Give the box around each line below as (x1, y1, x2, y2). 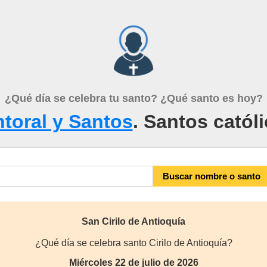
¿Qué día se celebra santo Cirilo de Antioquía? (35, 238, 232, 248)
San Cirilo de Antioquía (82, 216, 185, 226)
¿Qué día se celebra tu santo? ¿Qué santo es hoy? (4, 92, 263, 104)
